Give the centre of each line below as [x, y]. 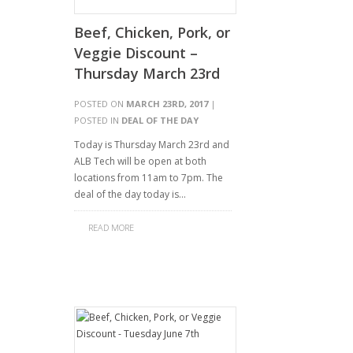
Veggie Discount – [136, 53]
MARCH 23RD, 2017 [167, 104]
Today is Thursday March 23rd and [152, 145]
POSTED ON [100, 104]
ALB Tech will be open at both [140, 161]
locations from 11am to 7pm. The [149, 178]
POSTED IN [98, 120]
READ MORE [111, 227]
